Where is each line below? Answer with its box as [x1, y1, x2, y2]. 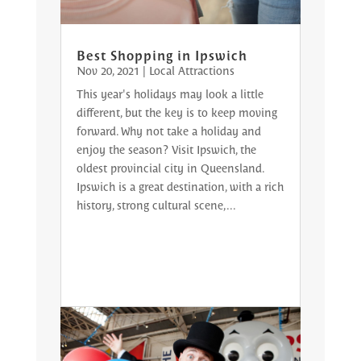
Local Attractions [148, 62, 234, 77]
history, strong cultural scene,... [76, 197, 236, 212]
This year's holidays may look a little [76, 85, 263, 101]
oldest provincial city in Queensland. [76, 160, 263, 175]
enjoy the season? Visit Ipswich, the [76, 141, 256, 156]
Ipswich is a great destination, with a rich [76, 178, 284, 193]
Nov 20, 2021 [76, 62, 139, 77]
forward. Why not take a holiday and [76, 122, 261, 138]
